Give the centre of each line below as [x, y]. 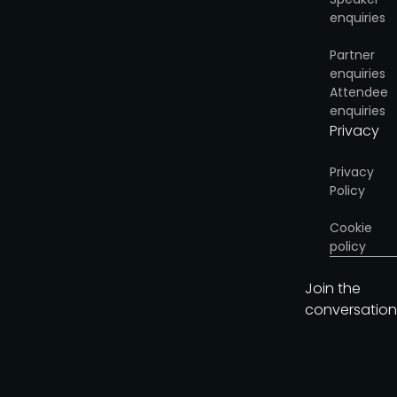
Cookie [351, 228]
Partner [352, 55]
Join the [333, 288]
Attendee [359, 92]
